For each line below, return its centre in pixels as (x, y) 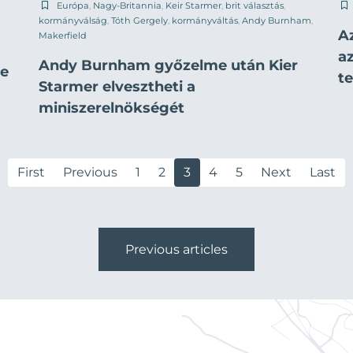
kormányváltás (205, 20)
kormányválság (73, 20)
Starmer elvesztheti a (117, 86)
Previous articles (176, 249)
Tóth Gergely (139, 20)
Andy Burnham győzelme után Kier (168, 65)
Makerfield (63, 35)
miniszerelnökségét (111, 108)
